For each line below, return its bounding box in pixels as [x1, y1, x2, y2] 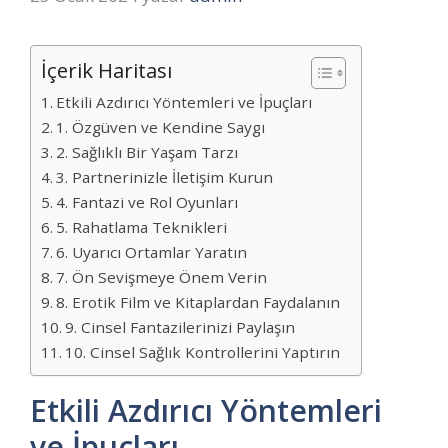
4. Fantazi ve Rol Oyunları [56, 191, 239, 212]
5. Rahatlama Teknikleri [56, 216, 228, 237]
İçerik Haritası [41, 55, 172, 84]
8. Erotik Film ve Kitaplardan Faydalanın [56, 291, 341, 312]
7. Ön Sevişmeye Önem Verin [56, 266, 268, 287]
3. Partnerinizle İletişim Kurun [56, 166, 274, 187]
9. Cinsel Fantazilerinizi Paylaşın [65, 316, 296, 337]
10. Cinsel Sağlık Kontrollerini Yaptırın [65, 341, 341, 362]
